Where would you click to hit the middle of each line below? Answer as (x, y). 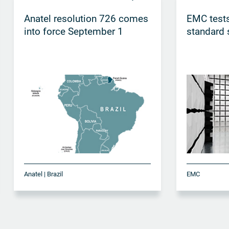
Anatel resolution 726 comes (86, 18)
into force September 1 (73, 31)
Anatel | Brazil (43, 174)
